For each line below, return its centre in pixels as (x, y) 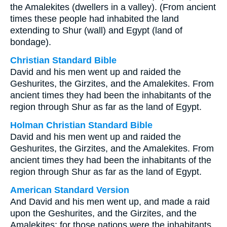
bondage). (31, 42)
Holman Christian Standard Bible (81, 125)
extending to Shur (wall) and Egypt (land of (96, 30)
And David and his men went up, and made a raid (110, 202)
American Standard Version (70, 190)
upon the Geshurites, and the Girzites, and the (103, 213)
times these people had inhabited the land (94, 19)
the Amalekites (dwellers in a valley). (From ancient (113, 7)
